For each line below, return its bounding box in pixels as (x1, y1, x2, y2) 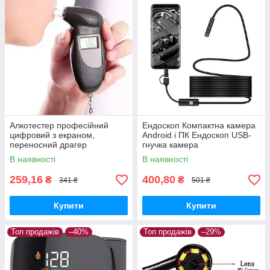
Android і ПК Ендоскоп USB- (142, 130, 251, 140)
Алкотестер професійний (10, 121, 108, 130)
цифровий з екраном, (10, 130, 95, 140)
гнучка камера (142, 140, 198, 149)
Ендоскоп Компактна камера (142, 121, 256, 130)
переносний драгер (10, 140, 87, 149)
